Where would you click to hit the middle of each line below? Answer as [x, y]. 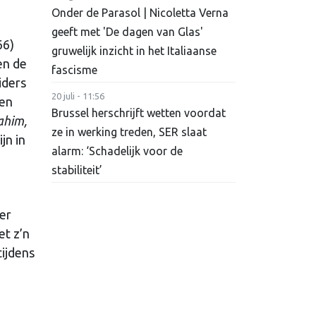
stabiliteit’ [77, 170]
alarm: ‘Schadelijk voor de [117, 151]
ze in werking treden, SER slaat [129, 132]
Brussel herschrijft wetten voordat [139, 113]
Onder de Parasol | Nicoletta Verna [140, 13]
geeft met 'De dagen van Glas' [127, 32]
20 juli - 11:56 [78, 96]
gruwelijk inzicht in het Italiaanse [134, 51]
